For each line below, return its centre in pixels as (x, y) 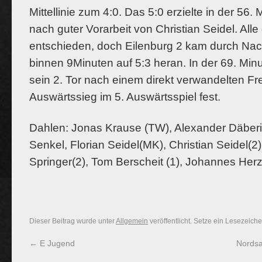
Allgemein (132, 221)
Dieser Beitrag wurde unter (73, 221)
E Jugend (56, 243)
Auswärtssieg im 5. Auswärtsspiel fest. (125, 97)
